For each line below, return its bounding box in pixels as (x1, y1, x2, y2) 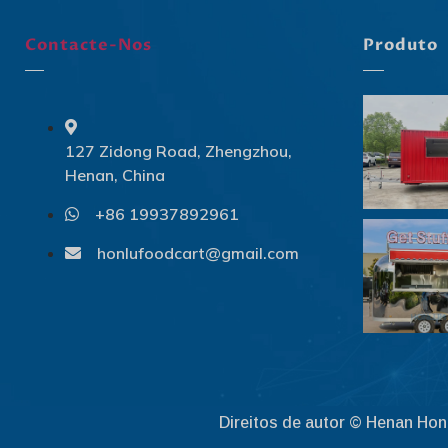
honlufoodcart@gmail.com (97, 243, 299, 264)
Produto (362, 34, 438, 57)
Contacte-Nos (25, 34, 152, 57)
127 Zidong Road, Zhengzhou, (65, 141, 292, 162)
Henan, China (65, 165, 165, 186)
